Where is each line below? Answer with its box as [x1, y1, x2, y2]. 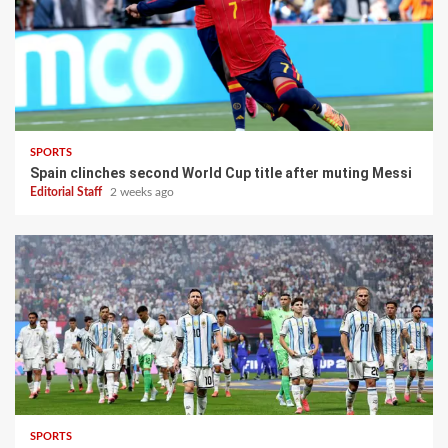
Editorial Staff [30, 185, 105, 198]
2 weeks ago [110, 185, 174, 198]
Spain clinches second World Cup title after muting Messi [30, 164, 412, 181]
